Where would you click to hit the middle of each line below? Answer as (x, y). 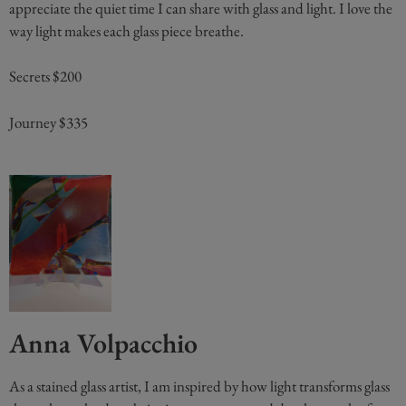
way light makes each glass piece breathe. (126, 30)
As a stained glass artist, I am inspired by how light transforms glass (199, 386)
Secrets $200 (45, 77)
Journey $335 (48, 122)
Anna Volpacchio (103, 343)
